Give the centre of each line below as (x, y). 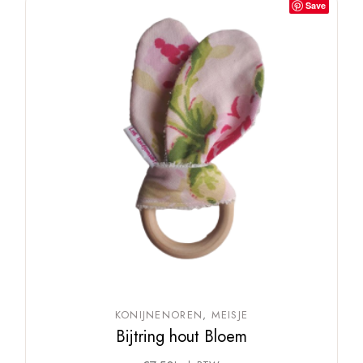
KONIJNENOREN (159, 314)
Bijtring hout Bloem (181, 336)
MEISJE (230, 314)
